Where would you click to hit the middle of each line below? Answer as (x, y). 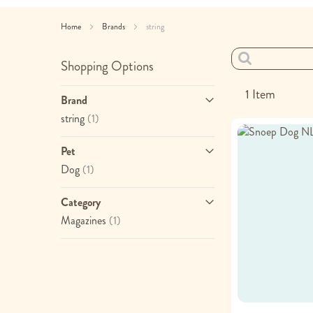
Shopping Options (107, 66)
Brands (115, 27)
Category (81, 202)
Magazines (83, 220)
